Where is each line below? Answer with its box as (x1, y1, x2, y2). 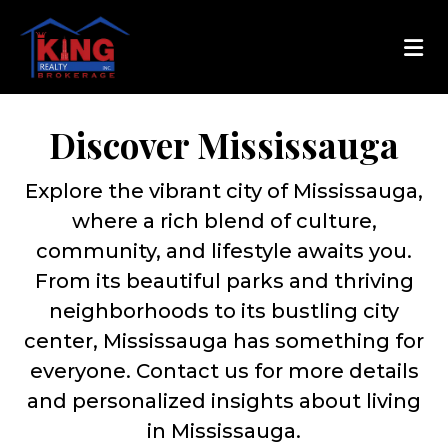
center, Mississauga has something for (24, 328, 424, 353)
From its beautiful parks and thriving (34, 268, 414, 293)
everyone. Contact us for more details (29, 358, 419, 383)
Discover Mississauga (49, 120, 399, 168)
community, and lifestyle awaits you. (36, 238, 412, 263)
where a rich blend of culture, (71, 208, 377, 233)
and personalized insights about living (27, 388, 421, 413)
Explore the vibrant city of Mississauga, (25, 178, 423, 203)
